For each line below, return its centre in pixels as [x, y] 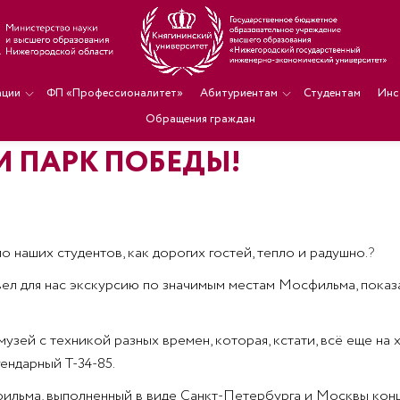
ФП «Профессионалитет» [114, 93]
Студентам [332, 93]
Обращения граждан [200, 119]
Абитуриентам [238, 93]
